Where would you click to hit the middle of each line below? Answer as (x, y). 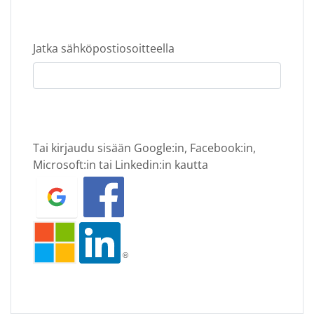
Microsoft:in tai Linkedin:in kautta (121, 165)
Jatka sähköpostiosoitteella (104, 48)
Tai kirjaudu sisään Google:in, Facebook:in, (144, 148)
